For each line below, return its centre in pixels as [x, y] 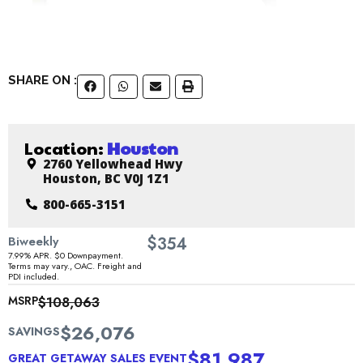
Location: [64, 148]
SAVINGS [34, 332]
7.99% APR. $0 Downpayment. [66, 256]
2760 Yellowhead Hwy [112, 163]
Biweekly [33, 242]
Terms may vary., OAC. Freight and [75, 266]
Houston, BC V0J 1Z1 [106, 178]
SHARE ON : [43, 80]
